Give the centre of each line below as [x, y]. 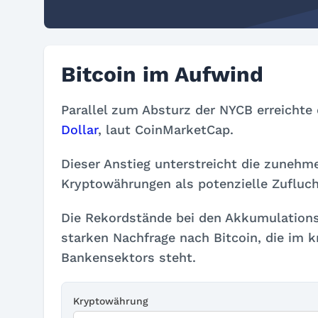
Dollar [79, 130]
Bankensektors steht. [128, 257]
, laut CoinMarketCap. [166, 130]
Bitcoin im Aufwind [162, 74]
